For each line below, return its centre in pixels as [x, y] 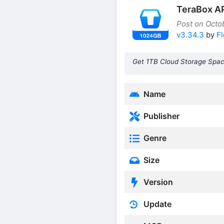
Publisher [160, 116]
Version [157, 182]
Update [156, 204]
